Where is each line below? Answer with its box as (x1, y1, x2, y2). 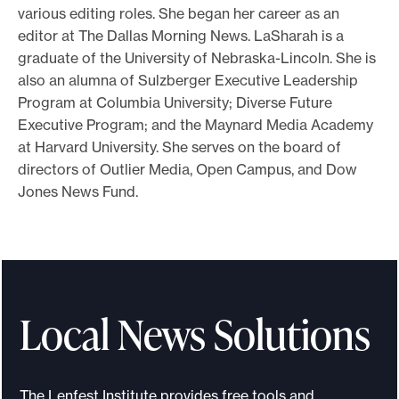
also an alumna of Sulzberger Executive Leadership (18, 70, 358, 89)
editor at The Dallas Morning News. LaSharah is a (18, 26, 344, 45)
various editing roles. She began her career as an (18, 4, 339, 22)
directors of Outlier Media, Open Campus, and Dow (18, 159, 357, 178)
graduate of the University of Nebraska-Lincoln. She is (18, 48, 376, 67)
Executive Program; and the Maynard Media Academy (18, 115, 373, 134)
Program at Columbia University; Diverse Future (18, 93, 332, 111)
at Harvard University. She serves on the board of (18, 137, 341, 156)
